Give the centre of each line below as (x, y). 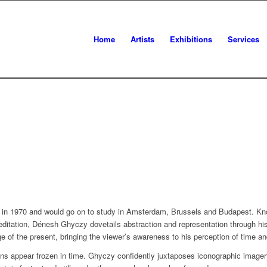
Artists (142, 39)
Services (243, 39)
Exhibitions (191, 39)
